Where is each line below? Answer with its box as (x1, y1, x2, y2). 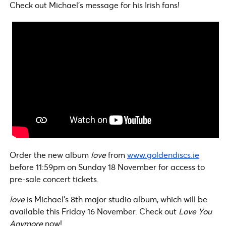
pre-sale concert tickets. (10, 173, 99, 184)
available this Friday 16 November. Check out (10, 205, 179, 216)
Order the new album (10, 149, 91, 160)
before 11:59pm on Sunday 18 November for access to (10, 161, 205, 172)
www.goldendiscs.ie (127, 149, 199, 160)
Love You (179, 205, 212, 216)
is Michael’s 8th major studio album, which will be (25, 193, 207, 204)
